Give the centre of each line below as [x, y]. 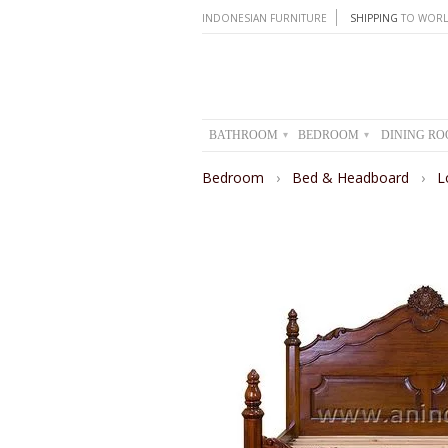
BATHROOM [244, 135]
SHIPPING [374, 18]
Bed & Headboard [352, 177]
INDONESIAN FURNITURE [264, 18]
